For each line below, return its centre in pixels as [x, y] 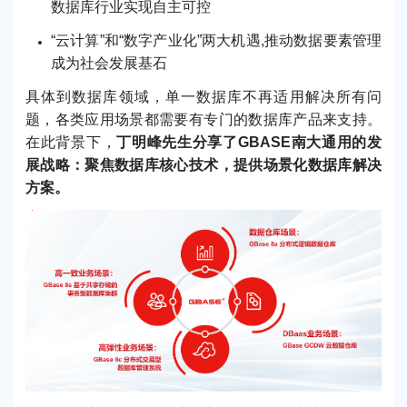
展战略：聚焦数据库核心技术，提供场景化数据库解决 [203, 165]
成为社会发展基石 [109, 63]
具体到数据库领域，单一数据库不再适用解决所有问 [203, 97]
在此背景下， [71, 143]
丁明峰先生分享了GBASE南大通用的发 [249, 143]
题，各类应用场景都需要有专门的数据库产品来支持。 [203, 120]
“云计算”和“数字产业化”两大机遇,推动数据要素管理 [216, 40]
